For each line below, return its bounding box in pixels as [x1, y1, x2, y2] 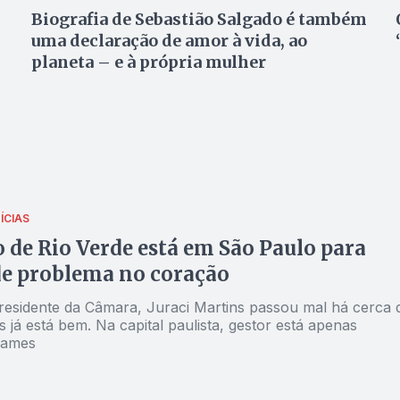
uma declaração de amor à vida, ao [30, 30, 307, 51]
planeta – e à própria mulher [30, 52, 266, 72]
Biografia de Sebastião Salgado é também [30, 9, 367, 29]
